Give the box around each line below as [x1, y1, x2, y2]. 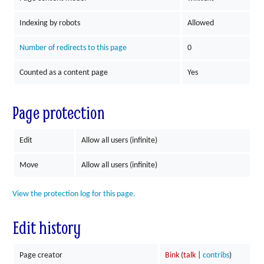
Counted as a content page [19, 68, 108, 77]
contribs [202, 251, 229, 260]
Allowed [187, 18, 214, 28]
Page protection [12, 101, 105, 124]
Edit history [12, 216, 81, 239]
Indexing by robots [19, 18, 80, 28]
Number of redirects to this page [19, 43, 127, 52]
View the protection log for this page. [12, 189, 136, 199]
